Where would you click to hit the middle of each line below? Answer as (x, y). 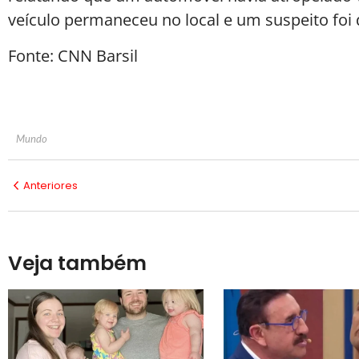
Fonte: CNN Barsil (73, 55)
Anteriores (50, 186)
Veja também (77, 264)
